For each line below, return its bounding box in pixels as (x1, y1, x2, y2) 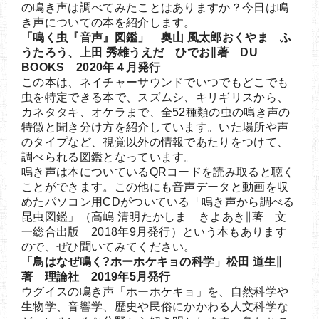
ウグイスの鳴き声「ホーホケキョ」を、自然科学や (21, 285, 289, 298)
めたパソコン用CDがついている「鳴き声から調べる (21, 195, 295, 208)
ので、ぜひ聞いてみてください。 (21, 240, 196, 253)
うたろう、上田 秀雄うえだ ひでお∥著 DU (21, 46, 258, 58)
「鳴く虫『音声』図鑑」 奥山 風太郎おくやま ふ (21, 31, 292, 43)
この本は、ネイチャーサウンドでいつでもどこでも (21, 75, 289, 88)
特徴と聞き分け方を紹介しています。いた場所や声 (21, 120, 289, 133)
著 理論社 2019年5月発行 (21, 270, 171, 283)
